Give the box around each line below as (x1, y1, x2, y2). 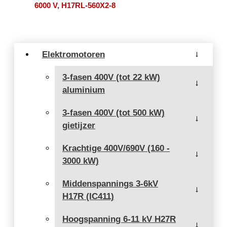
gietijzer (62, 120, 95, 130)
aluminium (62, 85, 105, 95)
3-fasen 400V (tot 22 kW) (62, 72, 160, 82)
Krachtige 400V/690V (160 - (62, 143, 170, 153)
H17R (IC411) (62, 191, 114, 201)
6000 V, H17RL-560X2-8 (34, 1, 116, 10)
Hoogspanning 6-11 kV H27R (62, 214, 176, 224)
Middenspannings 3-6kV (62, 178, 158, 188)
